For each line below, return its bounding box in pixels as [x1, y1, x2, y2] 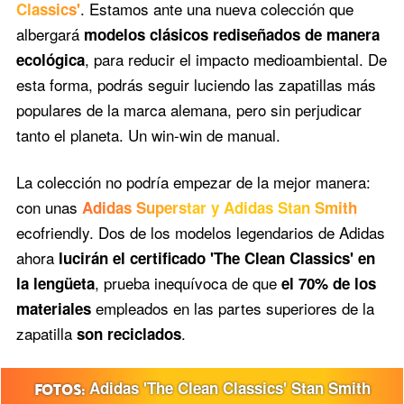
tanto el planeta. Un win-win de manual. [15, 123, 280, 146]
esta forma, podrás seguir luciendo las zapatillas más [15, 72, 376, 96]
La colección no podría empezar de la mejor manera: [15, 170, 371, 193]
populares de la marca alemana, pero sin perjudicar [15, 97, 362, 121]
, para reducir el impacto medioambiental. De [84, 47, 387, 70]
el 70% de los [280, 271, 376, 294]
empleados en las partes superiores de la [90, 296, 374, 319]
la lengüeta [15, 271, 95, 294]
